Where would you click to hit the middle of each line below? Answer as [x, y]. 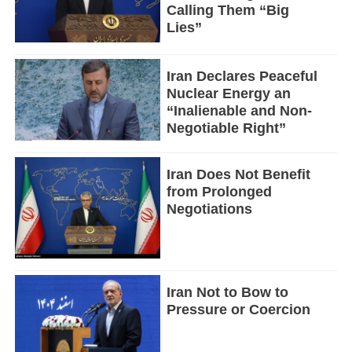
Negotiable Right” [226, 128]
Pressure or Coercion [238, 309]
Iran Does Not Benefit [238, 174]
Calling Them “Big [227, 11]
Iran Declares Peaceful [242, 77]
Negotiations [209, 209]
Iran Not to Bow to [227, 292]
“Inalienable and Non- [239, 111]
